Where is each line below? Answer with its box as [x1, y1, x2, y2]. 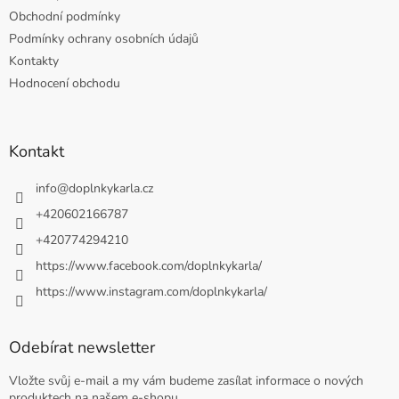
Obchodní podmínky [9, 8, 120, 26]
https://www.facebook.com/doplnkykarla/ [36, 257, 262, 275]
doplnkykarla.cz [69, 180, 153, 198]
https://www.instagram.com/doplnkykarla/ [36, 283, 267, 301]
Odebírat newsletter [9, 337, 155, 359]
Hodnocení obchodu [9, 75, 120, 93]
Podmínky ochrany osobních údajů [9, 30, 199, 48]
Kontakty [9, 53, 59, 70]
